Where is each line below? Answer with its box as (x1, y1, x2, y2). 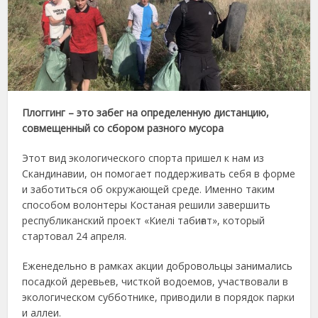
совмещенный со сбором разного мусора (22, 121, 224, 135)
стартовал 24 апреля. (22, 229, 127, 243)
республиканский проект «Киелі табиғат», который (22, 213, 265, 227)
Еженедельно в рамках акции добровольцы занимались (22, 258, 293, 273)
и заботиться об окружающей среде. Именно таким (22, 182, 275, 196)
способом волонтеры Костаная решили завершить (22, 197, 271, 212)
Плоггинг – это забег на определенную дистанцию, (22, 105, 270, 119)
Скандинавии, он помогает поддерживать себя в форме (22, 166, 296, 180)
